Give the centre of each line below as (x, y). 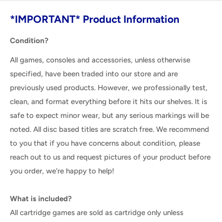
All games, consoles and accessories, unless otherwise (100, 60)
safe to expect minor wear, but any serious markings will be (110, 115)
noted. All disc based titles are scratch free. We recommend (110, 129)
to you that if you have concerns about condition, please (105, 143)
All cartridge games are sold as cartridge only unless (97, 212)
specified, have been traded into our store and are (94, 74)
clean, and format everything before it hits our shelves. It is (109, 101)
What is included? (41, 198)
